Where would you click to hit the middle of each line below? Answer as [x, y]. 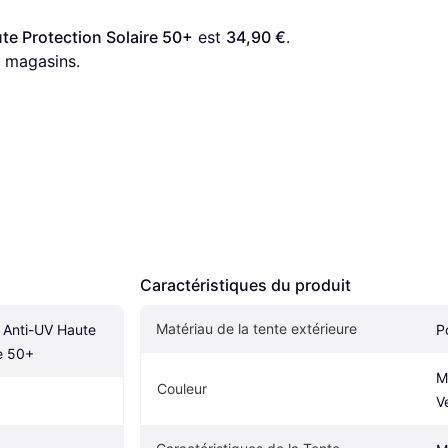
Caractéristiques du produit [245, 285]
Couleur [182, 389]
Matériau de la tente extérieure [256, 329]
